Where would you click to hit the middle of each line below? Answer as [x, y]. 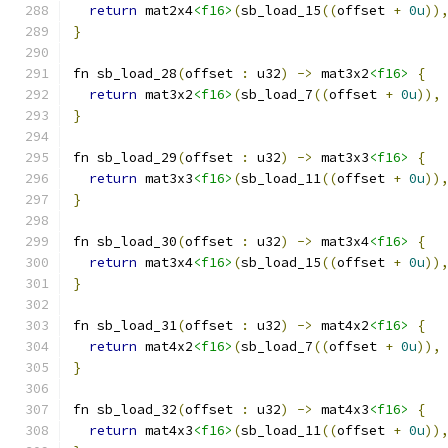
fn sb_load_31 [125, 325]
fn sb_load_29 [125, 157]
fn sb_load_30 [125, 241]
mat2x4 [165, 10]
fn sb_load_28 [125, 73]
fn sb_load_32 [125, 409]
